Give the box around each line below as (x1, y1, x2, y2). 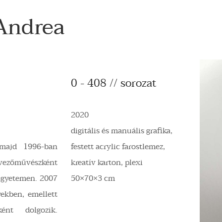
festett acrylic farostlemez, (71, 140, 166, 153)
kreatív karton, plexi (71, 156, 143, 169)
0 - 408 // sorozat (71, 74, 157, 92)
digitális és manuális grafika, (71, 124, 173, 137)
